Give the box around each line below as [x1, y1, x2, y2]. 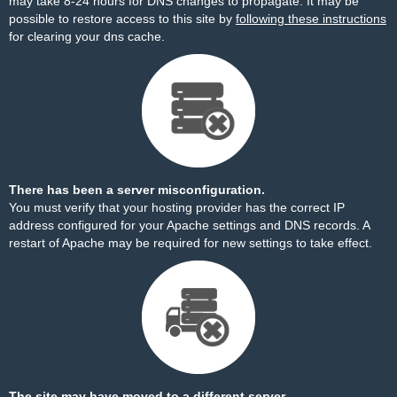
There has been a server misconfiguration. [9, 183, 265, 197]
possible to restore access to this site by [9, 12, 236, 26]
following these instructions [236, 12, 386, 26]
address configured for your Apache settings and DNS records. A [9, 218, 370, 232]
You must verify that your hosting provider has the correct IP [9, 200, 345, 214]
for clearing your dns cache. [9, 29, 165, 43]
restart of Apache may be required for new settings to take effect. [9, 236, 372, 250]
